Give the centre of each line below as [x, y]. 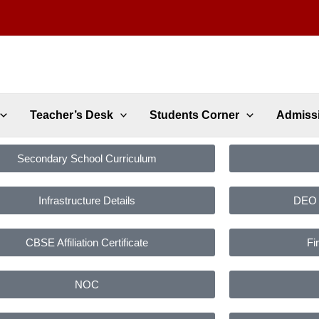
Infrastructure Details [87, 200]
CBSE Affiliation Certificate [87, 242]
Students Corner [195, 115]
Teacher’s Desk [71, 115]
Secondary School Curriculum [87, 158]
